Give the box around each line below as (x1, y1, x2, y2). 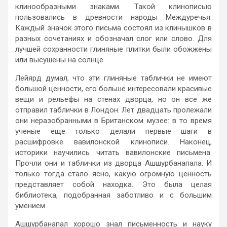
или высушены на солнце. (15, 55, 105, 64)
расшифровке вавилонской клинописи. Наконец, (15, 137, 212, 146)
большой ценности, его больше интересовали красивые (15, 84, 212, 93)
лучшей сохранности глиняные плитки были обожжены (15, 44, 212, 54)
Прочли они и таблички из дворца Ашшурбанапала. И (15, 158, 212, 168)
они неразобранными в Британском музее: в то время (15, 116, 212, 125)
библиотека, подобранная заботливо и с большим (15, 190, 212, 200)
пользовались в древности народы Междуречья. (15, 12, 212, 22)
